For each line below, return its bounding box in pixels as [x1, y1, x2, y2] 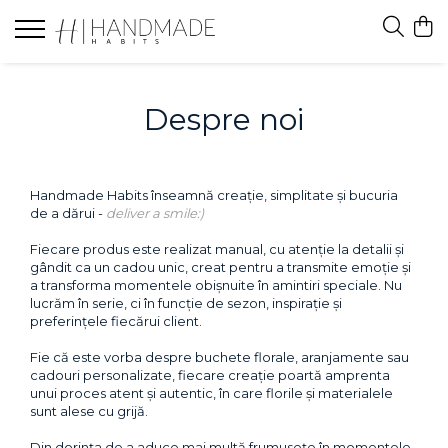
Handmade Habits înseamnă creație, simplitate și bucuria [30, 187, 398, 203]
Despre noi [144, 101, 304, 138]
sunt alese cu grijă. [30, 403, 148, 419]
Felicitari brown [15, 161, 120, 179]
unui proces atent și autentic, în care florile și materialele [30, 385, 393, 401]
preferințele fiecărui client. [30, 313, 202, 329]
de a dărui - [30, 205, 106, 221]
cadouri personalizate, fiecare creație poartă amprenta [30, 367, 390, 383]
